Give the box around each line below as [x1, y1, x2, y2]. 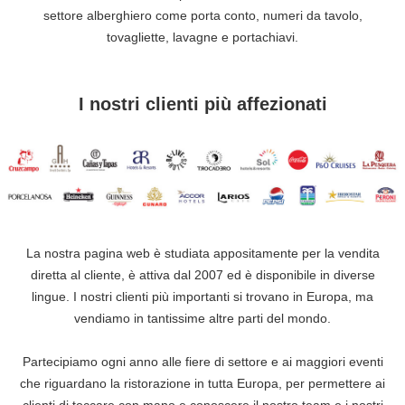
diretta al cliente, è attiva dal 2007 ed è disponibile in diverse [30, 268, 375, 283]
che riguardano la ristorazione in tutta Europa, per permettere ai [20, 376, 385, 391]
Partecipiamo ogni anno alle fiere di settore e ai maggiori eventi [22, 354, 383, 370]
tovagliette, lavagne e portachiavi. [107, 29, 298, 44]
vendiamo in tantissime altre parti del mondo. [74, 311, 331, 326]
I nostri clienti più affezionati [78, 93, 327, 114]
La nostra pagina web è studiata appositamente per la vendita [25, 246, 380, 261]
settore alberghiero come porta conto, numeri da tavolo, [42, 7, 363, 23]
